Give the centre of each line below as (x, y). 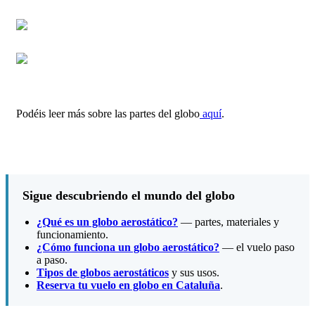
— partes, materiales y (229, 221)
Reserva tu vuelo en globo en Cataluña (128, 285)
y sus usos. (194, 272)
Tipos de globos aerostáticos (103, 272)
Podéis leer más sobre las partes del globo (108, 114)
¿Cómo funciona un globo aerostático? (128, 247)
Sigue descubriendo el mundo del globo (129, 195)
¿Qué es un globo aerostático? (107, 221)
